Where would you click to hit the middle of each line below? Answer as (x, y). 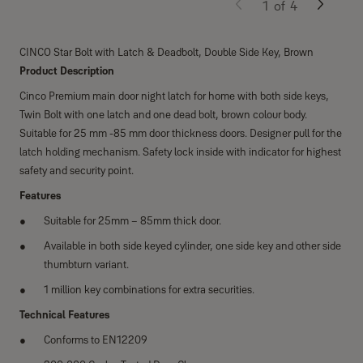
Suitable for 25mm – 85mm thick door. (132, 220)
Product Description (67, 70)
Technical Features (64, 314)
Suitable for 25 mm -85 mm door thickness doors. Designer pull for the (181, 133)
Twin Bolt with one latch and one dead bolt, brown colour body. (163, 114)
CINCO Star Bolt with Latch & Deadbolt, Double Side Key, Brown (167, 52)
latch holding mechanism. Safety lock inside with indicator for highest (180, 152)
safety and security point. (77, 170)
